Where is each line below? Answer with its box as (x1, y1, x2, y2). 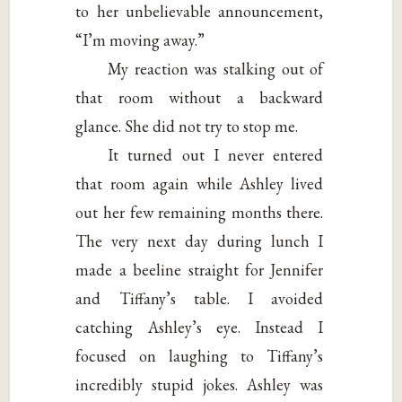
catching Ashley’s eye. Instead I (75, 316, 324, 337)
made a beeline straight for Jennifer (75, 258, 324, 280)
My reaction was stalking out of (108, 57, 324, 79)
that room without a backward (75, 86, 324, 108)
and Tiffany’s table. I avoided (75, 287, 324, 309)
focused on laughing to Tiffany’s (75, 345, 324, 366)
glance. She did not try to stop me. (75, 115, 299, 136)
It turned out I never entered (108, 144, 324, 165)
